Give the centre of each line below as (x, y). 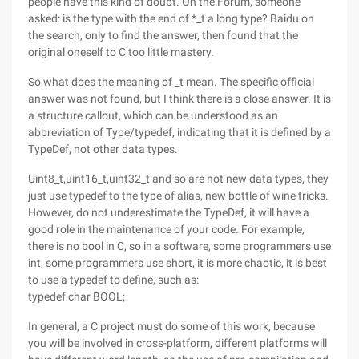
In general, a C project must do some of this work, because (171, 326)
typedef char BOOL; (77, 296)
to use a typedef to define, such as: (113, 280)
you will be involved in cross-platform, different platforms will (177, 343)
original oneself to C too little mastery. (121, 52)
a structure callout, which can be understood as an (153, 115)
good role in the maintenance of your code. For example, (166, 229)
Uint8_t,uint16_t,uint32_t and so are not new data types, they (178, 179)
